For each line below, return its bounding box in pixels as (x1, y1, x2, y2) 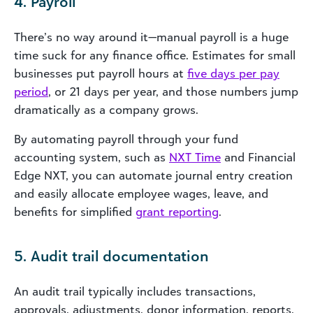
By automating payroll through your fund (14, 131, 238, 146)
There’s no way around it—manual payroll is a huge (14, 29, 289, 44)
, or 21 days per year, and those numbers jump (48, 84, 298, 99)
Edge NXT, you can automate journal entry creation (14, 168, 293, 182)
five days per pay (187, 66, 279, 80)
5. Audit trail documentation (14, 246, 209, 265)
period (14, 84, 48, 99)
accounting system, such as (14, 150, 169, 164)
